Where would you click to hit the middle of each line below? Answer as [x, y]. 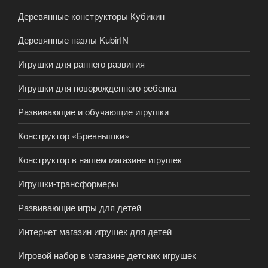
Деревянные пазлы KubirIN [73, 39]
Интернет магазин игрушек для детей [95, 231]
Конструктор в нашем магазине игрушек [100, 159]
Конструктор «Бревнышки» [74, 135]
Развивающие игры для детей [80, 207]
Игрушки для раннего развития [81, 63]
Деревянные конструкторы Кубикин [91, 16]
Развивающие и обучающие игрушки [93, 111]
